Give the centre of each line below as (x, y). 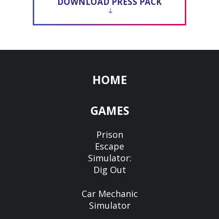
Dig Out (109, 169)
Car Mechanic (109, 193)
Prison (109, 134)
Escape (109, 146)
